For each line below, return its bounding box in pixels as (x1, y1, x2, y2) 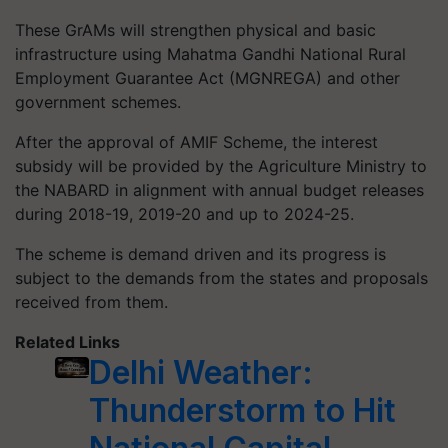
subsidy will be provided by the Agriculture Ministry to (15, 155, 427, 176)
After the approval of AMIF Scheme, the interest (15, 131, 378, 152)
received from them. (15, 291, 168, 312)
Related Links (15, 331, 120, 352)
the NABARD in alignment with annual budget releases (15, 179, 424, 200)
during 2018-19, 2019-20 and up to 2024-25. (15, 203, 354, 224)
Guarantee (115, 67, 193, 88)
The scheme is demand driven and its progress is (15, 243, 386, 264)
